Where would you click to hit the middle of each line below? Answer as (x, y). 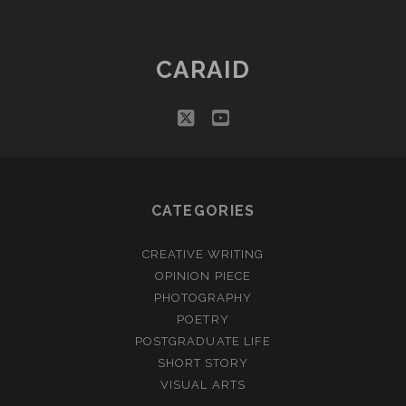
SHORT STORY (203, 363)
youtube (264, 117)
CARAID (203, 70)
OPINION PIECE (203, 276)
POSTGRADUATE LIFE (203, 341)
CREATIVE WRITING (203, 254)
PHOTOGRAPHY (203, 298)
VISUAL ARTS (203, 385)
